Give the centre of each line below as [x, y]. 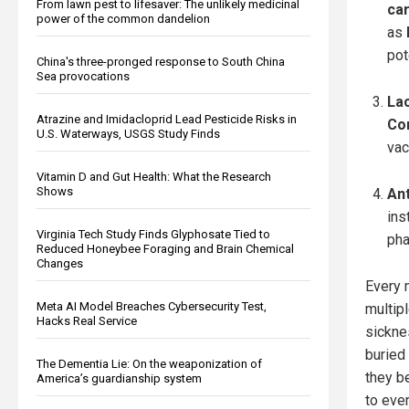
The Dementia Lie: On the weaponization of [149, 363]
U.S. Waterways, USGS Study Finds [128, 133]
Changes [60, 263]
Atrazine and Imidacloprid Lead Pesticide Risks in [167, 119]
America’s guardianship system [119, 378]
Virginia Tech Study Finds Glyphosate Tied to [153, 234]
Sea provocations [83, 76]
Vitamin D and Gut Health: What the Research [154, 176]
